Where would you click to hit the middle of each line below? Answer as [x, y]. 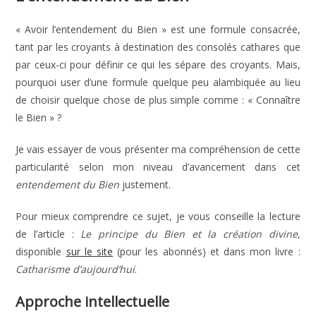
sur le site [90, 251]
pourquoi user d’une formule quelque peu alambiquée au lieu [158, 82]
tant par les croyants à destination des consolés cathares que [158, 47]
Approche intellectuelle [93, 302]
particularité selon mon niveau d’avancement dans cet [158, 167]
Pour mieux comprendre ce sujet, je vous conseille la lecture [158, 216]
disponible [41, 251]
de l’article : [48, 234]
